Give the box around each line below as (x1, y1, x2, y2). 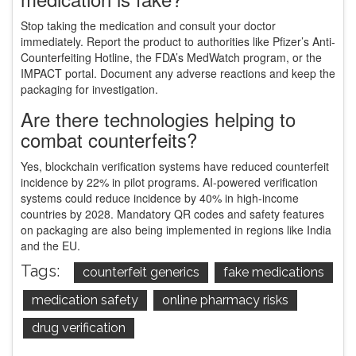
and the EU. (21, 238, 80, 254)
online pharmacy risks (162, 292, 288, 308)
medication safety (32, 292, 138, 308)
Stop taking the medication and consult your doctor (21, 17, 276, 34)
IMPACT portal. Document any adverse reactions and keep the (21, 65, 335, 82)
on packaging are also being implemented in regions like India (21, 222, 331, 238)
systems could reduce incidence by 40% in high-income (21, 190, 299, 207)
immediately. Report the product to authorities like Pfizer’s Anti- (21, 33, 335, 50)
